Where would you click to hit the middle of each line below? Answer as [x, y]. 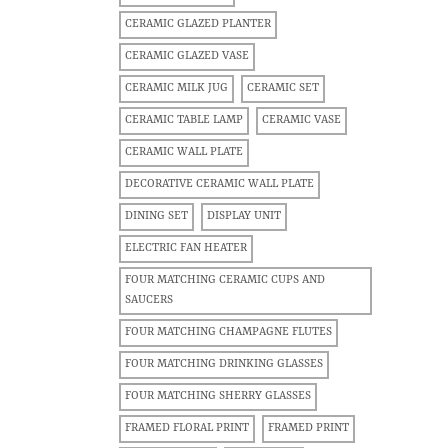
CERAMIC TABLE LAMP [184, 120]
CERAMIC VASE [301, 120]
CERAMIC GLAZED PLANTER [198, 24]
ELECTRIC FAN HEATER [186, 248]
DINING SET [156, 216]
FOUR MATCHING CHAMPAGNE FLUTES [228, 332]
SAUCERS [149, 300]
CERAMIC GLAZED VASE [187, 56]
